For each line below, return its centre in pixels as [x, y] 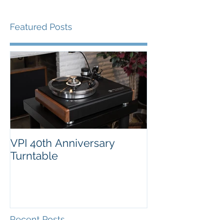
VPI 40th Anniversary [63, 143]
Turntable [34, 156]
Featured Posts [41, 27]
